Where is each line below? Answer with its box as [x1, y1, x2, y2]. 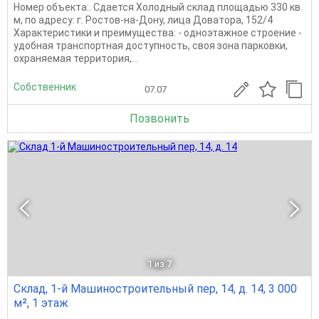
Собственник [14, 80, 76, 93]
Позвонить [130, 112, 189, 125]
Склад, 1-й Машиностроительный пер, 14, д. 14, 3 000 [14, 282, 297, 296]
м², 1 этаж [14, 296, 68, 310]
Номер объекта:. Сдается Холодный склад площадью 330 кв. [14, 1, 303, 13]
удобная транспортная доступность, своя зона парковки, [14, 40, 288, 51]
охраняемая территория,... [14, 53, 138, 64]
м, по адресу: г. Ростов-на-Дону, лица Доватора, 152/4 [14, 14, 273, 26]
